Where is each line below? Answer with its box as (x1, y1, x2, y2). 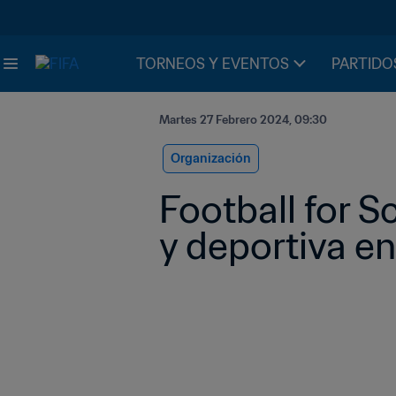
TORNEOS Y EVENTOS (136, 55, 289, 72)
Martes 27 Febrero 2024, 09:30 (159, 112, 327, 127)
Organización (171, 150, 251, 166)
